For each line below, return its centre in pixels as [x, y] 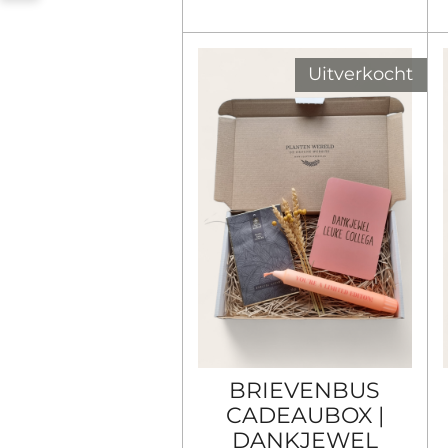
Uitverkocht [361, 74]
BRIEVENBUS [305, 390]
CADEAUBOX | [304, 415]
